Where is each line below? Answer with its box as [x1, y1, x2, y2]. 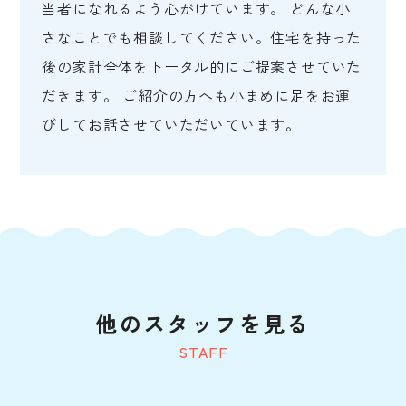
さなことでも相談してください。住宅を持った [42, 26, 362, 49]
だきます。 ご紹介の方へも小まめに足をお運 [42, 84, 352, 107]
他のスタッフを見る [95, 307, 311, 340]
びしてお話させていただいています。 [42, 113, 302, 136]
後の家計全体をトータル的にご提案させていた [42, 55, 362, 78]
